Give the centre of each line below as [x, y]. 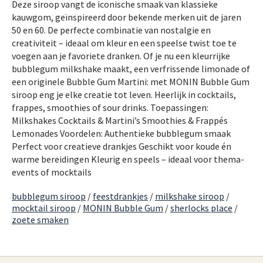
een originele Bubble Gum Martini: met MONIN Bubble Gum [131, 82]
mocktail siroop [44, 208]
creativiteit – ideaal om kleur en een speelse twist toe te [124, 43]
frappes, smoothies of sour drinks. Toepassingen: [110, 108]
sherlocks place [201, 208]
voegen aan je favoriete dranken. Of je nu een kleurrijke [121, 56]
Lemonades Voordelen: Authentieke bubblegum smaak [121, 134]
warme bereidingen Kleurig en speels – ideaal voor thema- [128, 159]
